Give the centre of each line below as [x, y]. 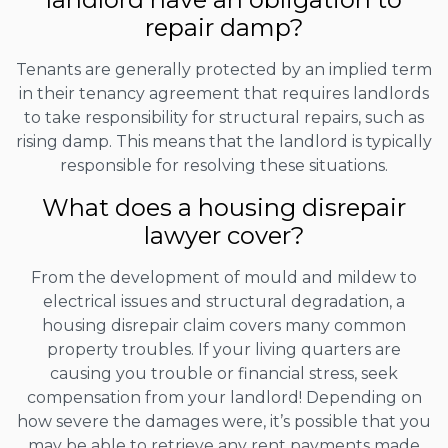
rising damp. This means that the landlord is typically [224, 142]
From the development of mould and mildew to [224, 278]
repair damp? [224, 28]
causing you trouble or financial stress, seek [224, 374]
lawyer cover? [224, 236]
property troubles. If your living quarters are [224, 350]
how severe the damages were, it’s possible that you [224, 422]
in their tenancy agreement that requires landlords [224, 94]
